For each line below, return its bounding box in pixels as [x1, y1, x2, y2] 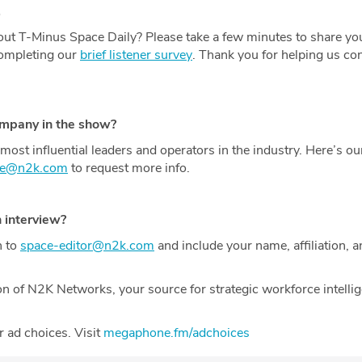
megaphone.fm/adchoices [103, 323, 250, 342]
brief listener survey [80, 45, 192, 64]
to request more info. [68, 158, 190, 177]
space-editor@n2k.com [20, 236, 154, 255]
